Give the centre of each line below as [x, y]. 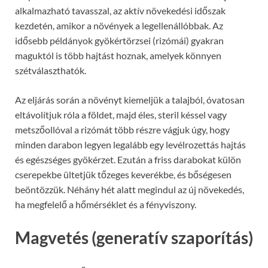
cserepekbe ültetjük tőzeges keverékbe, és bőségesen [123, 175]
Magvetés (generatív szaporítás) [134, 238]
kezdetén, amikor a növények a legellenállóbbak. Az [119, 26]
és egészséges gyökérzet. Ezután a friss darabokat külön [128, 160]
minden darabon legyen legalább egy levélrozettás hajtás [130, 145]
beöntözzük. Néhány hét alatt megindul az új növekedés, [130, 190]
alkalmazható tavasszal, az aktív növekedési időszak [120, 11]
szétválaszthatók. [51, 71]
